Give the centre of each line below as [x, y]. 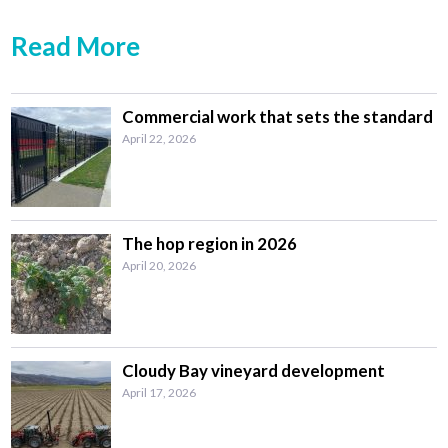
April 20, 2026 [158, 266]
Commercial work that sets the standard [277, 117]
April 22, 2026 [158, 139]
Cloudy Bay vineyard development [253, 371]
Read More [76, 46]
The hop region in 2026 [209, 244]
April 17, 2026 [158, 393]
